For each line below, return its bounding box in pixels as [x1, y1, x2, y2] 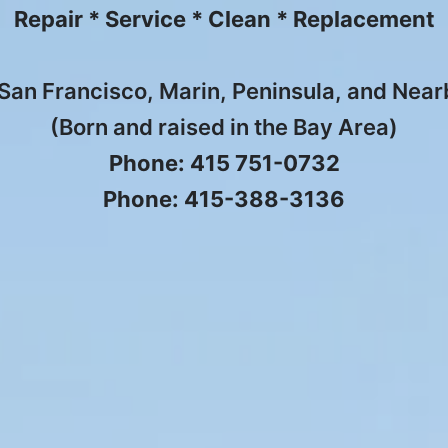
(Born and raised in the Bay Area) [50, 113, 398, 140]
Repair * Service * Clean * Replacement [13, 5, 435, 32]
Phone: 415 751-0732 [108, 149, 340, 176]
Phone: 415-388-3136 [103, 185, 345, 212]
